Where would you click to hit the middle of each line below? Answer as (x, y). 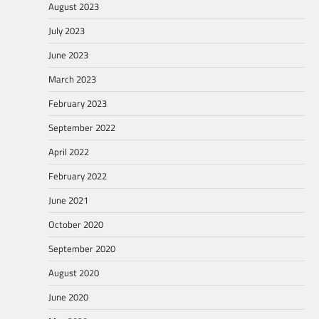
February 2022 (78, 176)
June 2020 (68, 297)
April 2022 (69, 152)
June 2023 (68, 55)
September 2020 (82, 249)
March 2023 (72, 79)
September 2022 (82, 128)
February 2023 (78, 104)
